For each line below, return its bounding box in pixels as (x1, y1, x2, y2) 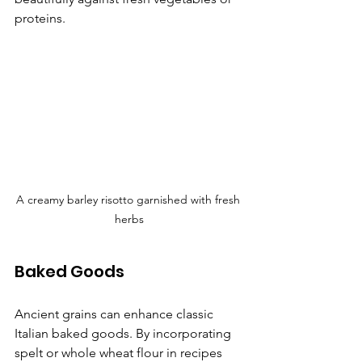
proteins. (15, 10, 65, 26)
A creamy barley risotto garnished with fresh (15, 192, 243, 207)
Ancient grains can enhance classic (15, 305, 217, 322)
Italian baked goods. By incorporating (15, 325, 234, 341)
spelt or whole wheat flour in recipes (15, 344, 225, 360)
